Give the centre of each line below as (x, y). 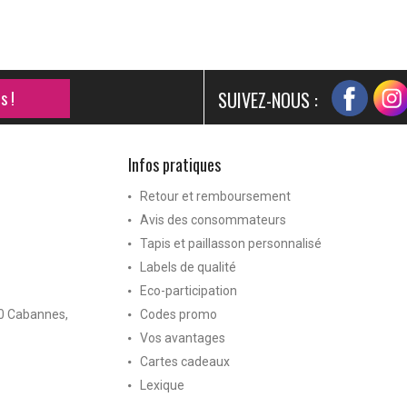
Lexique (163, 385)
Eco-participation (189, 290)
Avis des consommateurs (213, 219)
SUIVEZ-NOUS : (268, 99)
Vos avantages (183, 338)
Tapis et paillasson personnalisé (231, 243)
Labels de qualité (189, 267)
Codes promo (179, 314)
